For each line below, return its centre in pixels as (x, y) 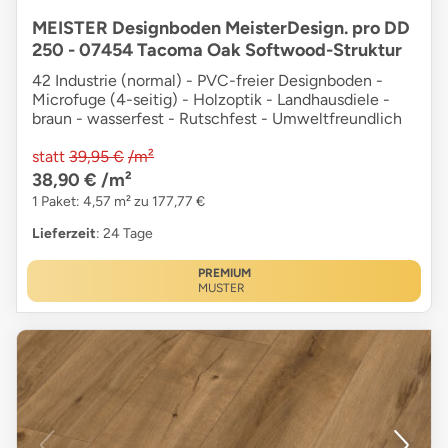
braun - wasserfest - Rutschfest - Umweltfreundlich (217, 119)
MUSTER (221, 288)
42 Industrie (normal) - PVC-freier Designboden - (207, 81)
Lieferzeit (64, 234)
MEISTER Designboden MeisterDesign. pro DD (221, 28)
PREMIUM (224, 273)
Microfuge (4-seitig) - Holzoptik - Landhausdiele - (211, 100)
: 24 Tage (124, 234)
